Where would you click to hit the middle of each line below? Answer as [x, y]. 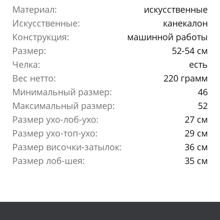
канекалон [185, 23]
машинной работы [167, 37]
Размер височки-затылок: [67, 147]
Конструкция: [41, 37]
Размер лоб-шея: [49, 160]
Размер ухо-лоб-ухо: [55, 119]
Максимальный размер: [64, 105]
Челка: [26, 64]
